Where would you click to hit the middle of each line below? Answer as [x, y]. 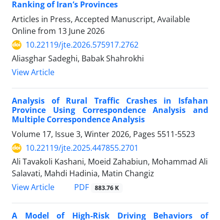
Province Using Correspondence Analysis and [110, 110]
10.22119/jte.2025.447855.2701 [82, 148]
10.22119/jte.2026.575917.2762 [82, 45]
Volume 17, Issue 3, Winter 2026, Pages [84, 134]
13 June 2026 [81, 31]
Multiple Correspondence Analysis [78, 120]
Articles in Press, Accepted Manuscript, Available [101, 19]
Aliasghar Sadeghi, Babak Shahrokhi [78, 59]
